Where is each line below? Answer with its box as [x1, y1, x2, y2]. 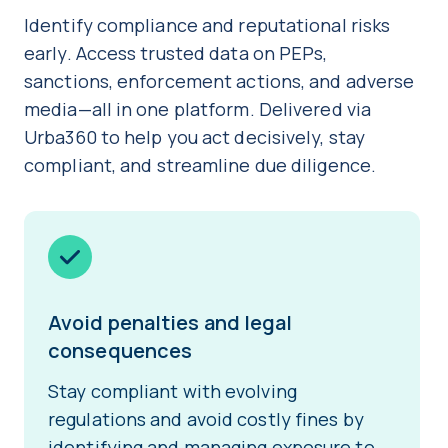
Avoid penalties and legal [48, 309, 293, 337]
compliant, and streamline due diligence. [24, 153, 377, 178]
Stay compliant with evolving [48, 379, 297, 404]
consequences [48, 337, 193, 365]
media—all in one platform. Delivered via [24, 97, 372, 122]
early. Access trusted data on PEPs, [24, 41, 328, 66]
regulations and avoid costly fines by [48, 407, 364, 432]
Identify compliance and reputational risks [24, 13, 391, 38]
